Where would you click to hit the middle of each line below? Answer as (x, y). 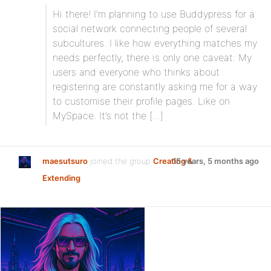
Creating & (173, 161)
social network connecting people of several (150, 28)
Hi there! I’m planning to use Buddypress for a (154, 14)
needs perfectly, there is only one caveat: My (152, 57)
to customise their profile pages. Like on (141, 101)
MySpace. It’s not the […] (108, 116)
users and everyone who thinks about (136, 72)
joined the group (120, 161)
